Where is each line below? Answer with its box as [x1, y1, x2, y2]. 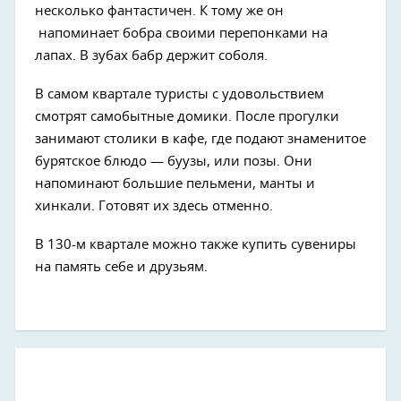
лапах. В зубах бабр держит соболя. [35, 48, 268, 63]
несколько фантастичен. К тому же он [35, 4, 284, 18]
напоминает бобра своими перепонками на [35, 26, 328, 40]
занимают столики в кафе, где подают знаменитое [35, 132, 366, 146]
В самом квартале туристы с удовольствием [35, 87, 324, 101]
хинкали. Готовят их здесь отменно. [35, 199, 273, 213]
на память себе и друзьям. [35, 260, 208, 274]
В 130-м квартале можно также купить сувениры [35, 237, 356, 252]
